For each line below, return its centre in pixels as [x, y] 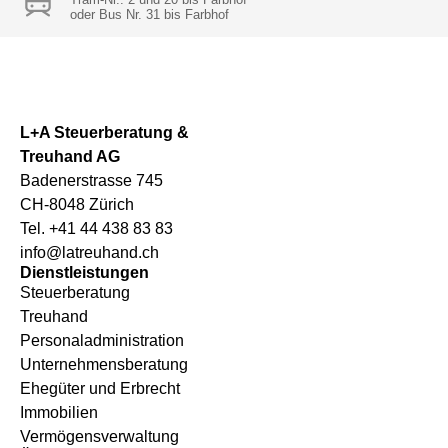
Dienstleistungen [84, 272]
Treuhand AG [70, 156]
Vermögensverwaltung [99, 436]
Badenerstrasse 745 [91, 180]
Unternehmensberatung [104, 364]
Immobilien [59, 412]
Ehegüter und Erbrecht [100, 388]
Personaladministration [102, 340]
